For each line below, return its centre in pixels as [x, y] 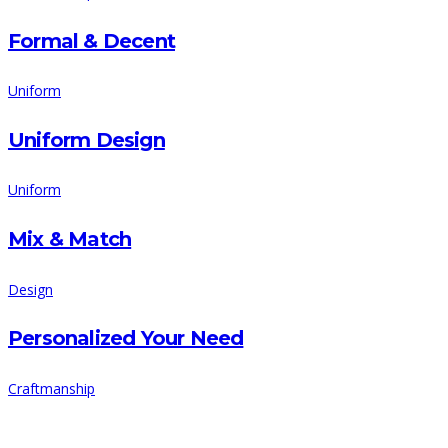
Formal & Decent [91, 40]
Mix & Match [70, 238]
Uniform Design [86, 139]
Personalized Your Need [126, 338]
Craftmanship [51, 388]
